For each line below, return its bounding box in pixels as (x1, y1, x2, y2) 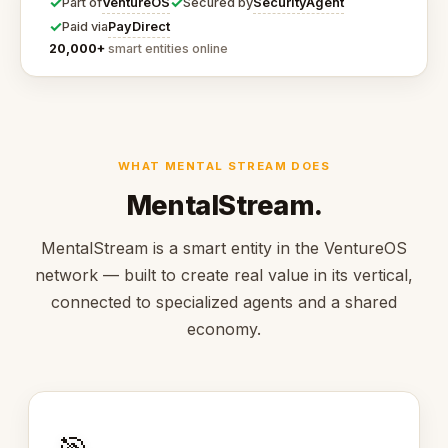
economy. (187, 319, 261, 340)
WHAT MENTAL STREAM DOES (118, 158, 330, 173)
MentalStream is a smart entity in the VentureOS (41, 238, 407, 259)
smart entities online (105, 41, 228, 57)
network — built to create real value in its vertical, (35, 265, 413, 286)
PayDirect (108, 18, 170, 34)
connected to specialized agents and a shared (51, 292, 397, 313)
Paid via (62, 19, 108, 35)
